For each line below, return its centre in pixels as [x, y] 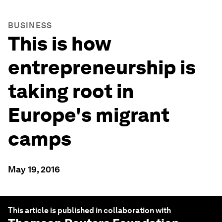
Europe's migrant [89, 115]
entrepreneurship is [102, 67]
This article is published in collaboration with [89, 210]
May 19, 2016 [34, 169]
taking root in [71, 91]
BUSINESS [30, 26]
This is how [59, 44]
